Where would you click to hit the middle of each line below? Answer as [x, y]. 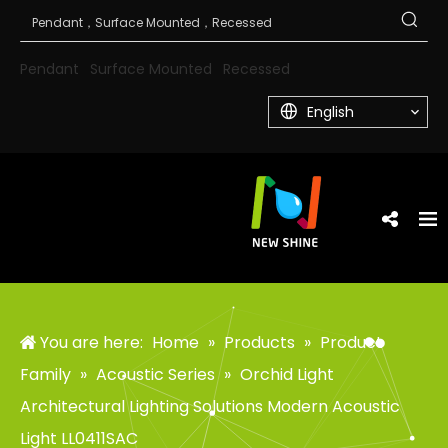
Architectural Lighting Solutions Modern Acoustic [210, 406]
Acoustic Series [155, 374]
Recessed [256, 69]
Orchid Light [287, 374]
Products [259, 342]
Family [45, 374]
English [330, 111]
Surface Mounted [151, 69]
